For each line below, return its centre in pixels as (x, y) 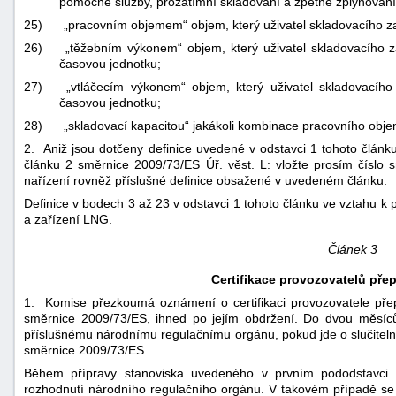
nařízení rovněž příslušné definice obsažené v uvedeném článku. (206, 180)
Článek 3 (352, 249)
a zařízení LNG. (68, 219)
